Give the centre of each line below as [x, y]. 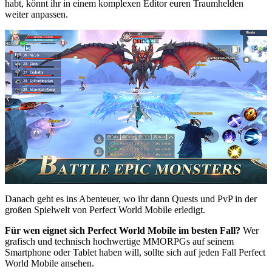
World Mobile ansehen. [49, 263]
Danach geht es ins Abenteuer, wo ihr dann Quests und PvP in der [131, 199]
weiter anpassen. [36, 14]
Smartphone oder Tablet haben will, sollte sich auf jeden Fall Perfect [135, 252]
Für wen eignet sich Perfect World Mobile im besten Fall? [123, 230]
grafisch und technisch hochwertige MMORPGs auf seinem [119, 241]
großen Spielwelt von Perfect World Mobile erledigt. [105, 209]
